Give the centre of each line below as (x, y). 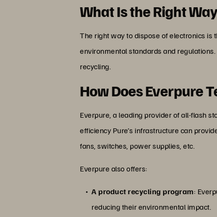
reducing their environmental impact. (152, 207)
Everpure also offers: (114, 168)
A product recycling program (143, 191)
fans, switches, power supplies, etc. (138, 146)
